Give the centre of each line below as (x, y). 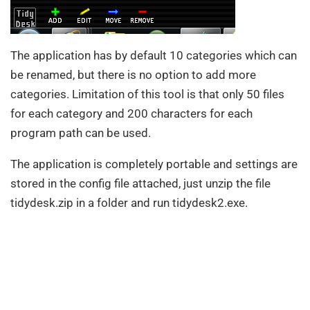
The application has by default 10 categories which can (154, 55)
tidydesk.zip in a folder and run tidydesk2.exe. (129, 202)
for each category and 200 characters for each (131, 113)
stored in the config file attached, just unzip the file (140, 183)
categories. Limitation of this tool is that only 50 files (147, 94)
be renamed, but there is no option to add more (133, 74)
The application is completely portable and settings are (154, 164)
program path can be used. (81, 133)
